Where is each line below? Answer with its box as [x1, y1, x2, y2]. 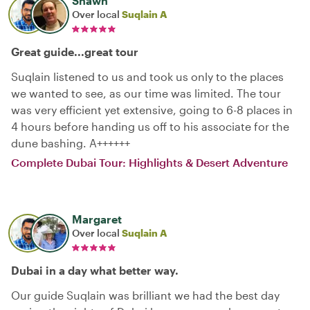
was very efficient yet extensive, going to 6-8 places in [11, 103, 293, 116]
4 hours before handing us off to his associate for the [11, 120, 289, 133]
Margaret [72, 212, 122, 226]
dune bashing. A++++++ [11, 136, 130, 149]
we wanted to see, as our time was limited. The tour [11, 86, 281, 100]
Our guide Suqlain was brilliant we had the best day [11, 289, 280, 302]
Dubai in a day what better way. [11, 264, 179, 277]
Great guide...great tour [11, 45, 138, 58]
